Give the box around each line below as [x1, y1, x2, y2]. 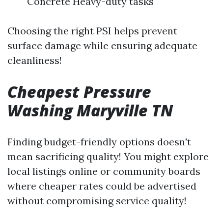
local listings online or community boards [7, 165, 200, 177]
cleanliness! [7, 54, 62, 66]
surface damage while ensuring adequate [7, 39, 197, 52]
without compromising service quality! [7, 194, 187, 207]
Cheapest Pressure [7, 81, 151, 102]
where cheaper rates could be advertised [7, 180, 196, 192]
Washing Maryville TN [7, 100, 173, 121]
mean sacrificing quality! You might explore [7, 150, 209, 163]
